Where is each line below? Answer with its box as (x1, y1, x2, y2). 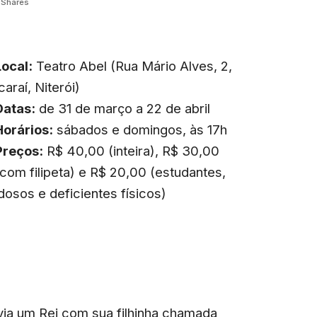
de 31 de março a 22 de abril (35, 100, 211, 116)
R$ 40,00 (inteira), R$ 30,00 (43, 142, 220, 158)
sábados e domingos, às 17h (53, 121, 228, 137)
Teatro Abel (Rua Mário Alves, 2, (33, 57, 233, 74)
